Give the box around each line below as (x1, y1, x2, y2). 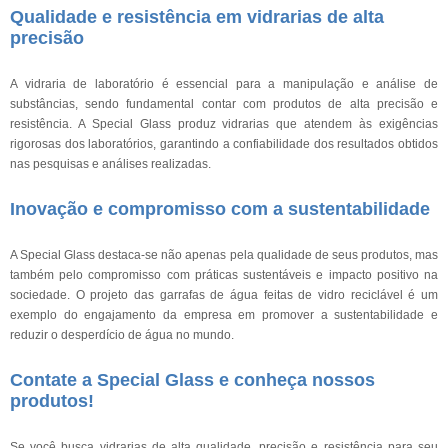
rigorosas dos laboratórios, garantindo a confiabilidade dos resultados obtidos (10, 137, 438, 151)
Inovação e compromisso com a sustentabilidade (10, 199, 430, 219)
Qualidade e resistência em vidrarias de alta (10, 7, 384, 27)
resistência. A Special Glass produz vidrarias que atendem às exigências (10, 117, 438, 131)
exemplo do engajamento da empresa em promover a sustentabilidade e (10, 308, 438, 322)
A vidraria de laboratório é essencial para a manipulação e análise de (10, 77, 438, 91)
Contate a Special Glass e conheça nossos (10, 370, 375, 390)
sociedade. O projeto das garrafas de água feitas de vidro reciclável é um (10, 288, 438, 302)
